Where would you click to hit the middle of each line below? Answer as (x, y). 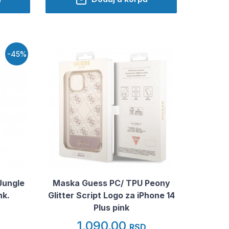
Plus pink (111, 207)
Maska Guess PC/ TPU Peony (111, 183)
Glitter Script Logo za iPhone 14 (111, 195)
